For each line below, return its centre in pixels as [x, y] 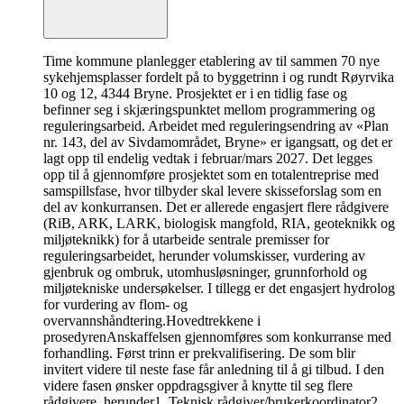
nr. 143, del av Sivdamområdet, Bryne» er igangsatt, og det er [218, 142]
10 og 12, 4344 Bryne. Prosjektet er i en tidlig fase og [195, 94]
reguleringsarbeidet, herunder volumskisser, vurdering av [204, 256]
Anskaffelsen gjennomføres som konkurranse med [249, 337]
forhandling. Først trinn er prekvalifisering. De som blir [199, 353]
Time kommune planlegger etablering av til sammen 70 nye [211, 61]
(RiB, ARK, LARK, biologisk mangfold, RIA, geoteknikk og [219, 224]
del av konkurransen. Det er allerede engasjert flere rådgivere [216, 207]
